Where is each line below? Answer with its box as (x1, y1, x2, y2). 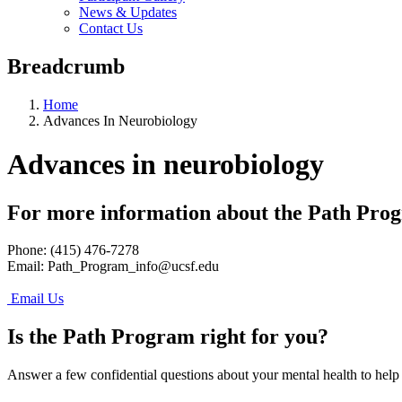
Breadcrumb (7, 54, 125, 78)
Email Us (7, 291, 64, 307)
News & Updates (79, 4, 177, 20)
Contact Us (79, 20, 143, 36)
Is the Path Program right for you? (7, 325, 328, 349)
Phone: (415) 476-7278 (7, 242, 143, 258)
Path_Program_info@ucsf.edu (48, 258, 219, 275)
